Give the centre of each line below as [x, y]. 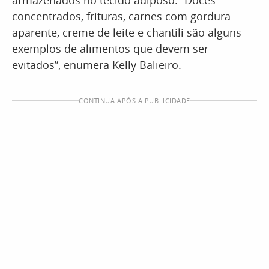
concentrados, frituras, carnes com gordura [121, 16]
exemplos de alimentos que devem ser [110, 49]
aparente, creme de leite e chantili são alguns [127, 32]
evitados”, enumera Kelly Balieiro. [98, 65]
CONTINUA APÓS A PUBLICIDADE [134, 101]
